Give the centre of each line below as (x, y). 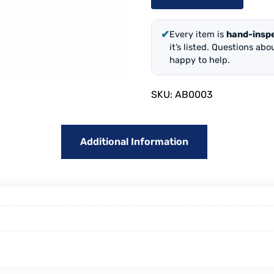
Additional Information (134, 141)
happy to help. (199, 60)
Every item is (198, 34)
